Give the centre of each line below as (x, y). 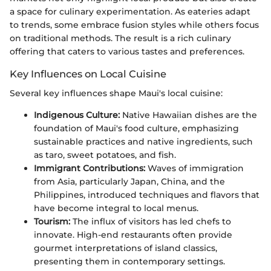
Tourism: (52, 222)
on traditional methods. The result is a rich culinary (120, 38)
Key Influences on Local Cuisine (88, 74)
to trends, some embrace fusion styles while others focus (134, 25)
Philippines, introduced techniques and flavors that (147, 195)
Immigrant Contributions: (90, 168)
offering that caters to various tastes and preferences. (127, 52)
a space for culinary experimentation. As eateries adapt (130, 12)
